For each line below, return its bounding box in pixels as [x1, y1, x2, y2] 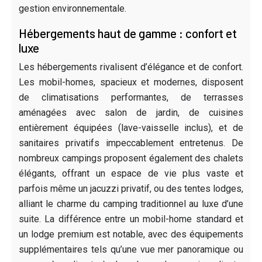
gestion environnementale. [19, 2, 126, 14]
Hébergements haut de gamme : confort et [19, 25, 237, 40]
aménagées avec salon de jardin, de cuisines [19, 106, 243, 118]
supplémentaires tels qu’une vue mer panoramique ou [19, 243, 243, 255]
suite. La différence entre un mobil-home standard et [19, 213, 243, 225]
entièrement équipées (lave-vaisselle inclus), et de [19, 122, 243, 133]
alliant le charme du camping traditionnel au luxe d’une [19, 198, 243, 209]
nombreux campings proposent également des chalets [19, 152, 243, 164]
